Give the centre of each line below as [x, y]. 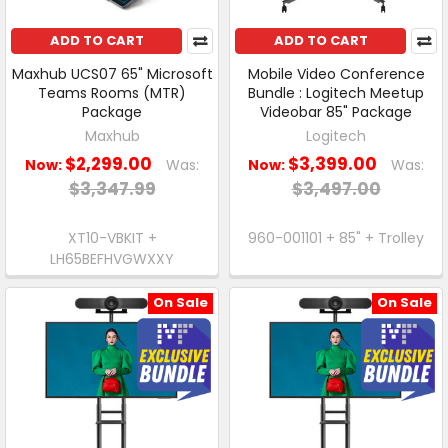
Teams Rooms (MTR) [112, 93]
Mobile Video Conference [336, 74]
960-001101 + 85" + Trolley [336, 237]
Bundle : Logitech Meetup [336, 93]
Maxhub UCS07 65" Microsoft [112, 74]
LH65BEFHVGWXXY [112, 258]
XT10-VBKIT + [112, 237]
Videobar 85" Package [336, 112]
